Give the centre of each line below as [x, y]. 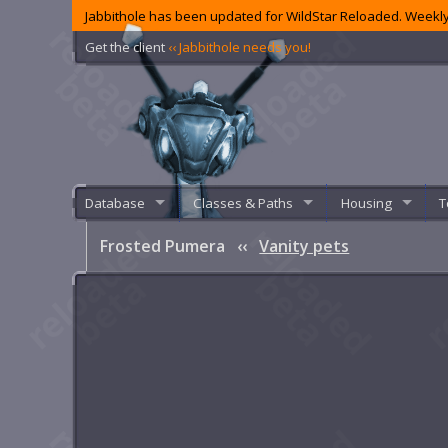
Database [115, 202]
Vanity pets [304, 246]
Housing [366, 202]
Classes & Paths [242, 202]
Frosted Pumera [165, 246]
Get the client [127, 46]
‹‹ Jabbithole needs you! [240, 46]
